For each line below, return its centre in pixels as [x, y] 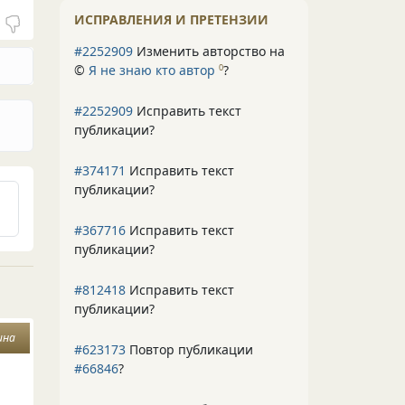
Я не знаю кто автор [152, 70]
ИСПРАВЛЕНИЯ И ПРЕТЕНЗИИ [171, 19]
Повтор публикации [189, 349]
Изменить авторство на [209, 51]
